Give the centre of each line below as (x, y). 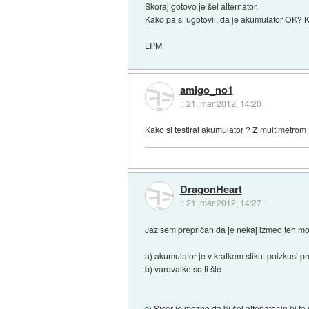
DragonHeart (211, 189)
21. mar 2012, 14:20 (223, 103)
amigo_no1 (206, 89)
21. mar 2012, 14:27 (223, 203)
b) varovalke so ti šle (183, 268)
